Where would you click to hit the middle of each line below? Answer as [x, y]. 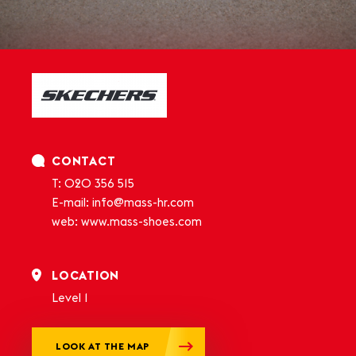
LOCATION [85, 276]
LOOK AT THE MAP [103, 346]
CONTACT [84, 162]
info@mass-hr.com [143, 203]
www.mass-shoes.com [141, 222]
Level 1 [70, 298]
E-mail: [72, 203]
